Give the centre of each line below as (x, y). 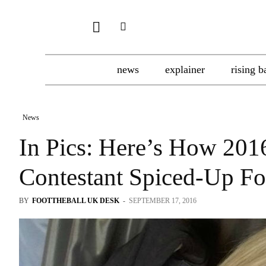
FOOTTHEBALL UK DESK (76, 201)
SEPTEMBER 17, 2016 (163, 201)
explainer (185, 69)
